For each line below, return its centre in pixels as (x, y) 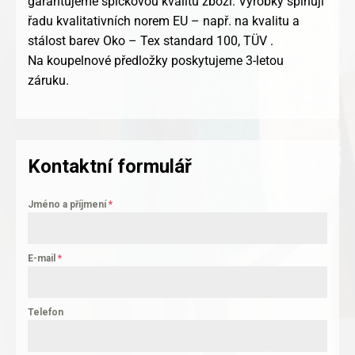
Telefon (46, 313)
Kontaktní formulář (110, 167)
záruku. (48, 81)
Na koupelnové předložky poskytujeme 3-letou (156, 61)
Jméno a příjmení (68, 205)
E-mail (43, 259)
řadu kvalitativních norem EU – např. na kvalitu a (164, 21)
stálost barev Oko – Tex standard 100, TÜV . (151, 41)
